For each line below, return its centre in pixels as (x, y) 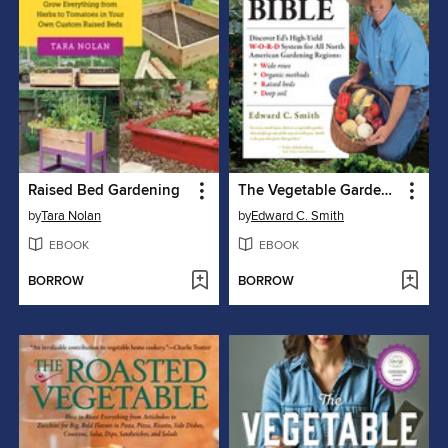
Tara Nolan (71, 215)
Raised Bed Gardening (104, 190)
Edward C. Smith (297, 215)
